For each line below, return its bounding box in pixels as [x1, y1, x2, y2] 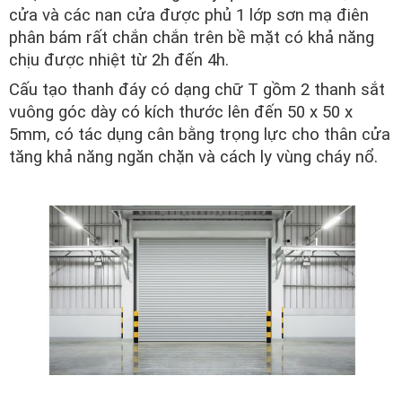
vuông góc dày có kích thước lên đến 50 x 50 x [9, 102, 353, 123]
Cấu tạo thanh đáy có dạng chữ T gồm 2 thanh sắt [9, 80, 385, 100]
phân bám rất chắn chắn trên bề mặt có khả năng [9, 28, 374, 48]
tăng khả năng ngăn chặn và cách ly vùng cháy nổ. [9, 147, 382, 168]
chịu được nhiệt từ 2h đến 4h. [9, 50, 229, 71]
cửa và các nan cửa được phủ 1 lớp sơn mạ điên [9, 5, 369, 26]
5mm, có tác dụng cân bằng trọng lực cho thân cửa [9, 125, 390, 145]
